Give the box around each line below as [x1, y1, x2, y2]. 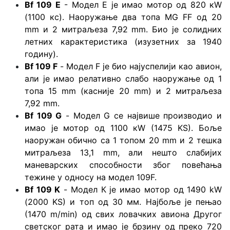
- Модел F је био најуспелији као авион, [57, 61, 222, 71]
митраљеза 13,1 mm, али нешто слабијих [25, 147, 222, 158]
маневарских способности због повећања [25, 159, 222, 170]
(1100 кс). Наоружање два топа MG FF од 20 [25, 11, 222, 22]
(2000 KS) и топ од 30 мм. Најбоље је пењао [25, 196, 222, 207]
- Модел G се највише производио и [62, 110, 222, 121]
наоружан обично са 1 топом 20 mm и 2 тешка [25, 135, 222, 145]
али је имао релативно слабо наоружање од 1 [25, 73, 222, 84]
